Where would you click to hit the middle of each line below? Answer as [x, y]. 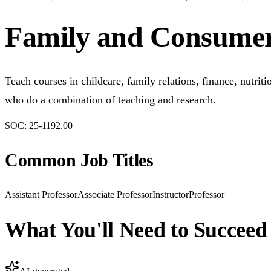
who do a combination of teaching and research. [110, 100]
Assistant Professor [41, 195]
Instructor [171, 195]
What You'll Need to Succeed [136, 230]
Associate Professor [115, 195]
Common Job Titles [79, 160]
